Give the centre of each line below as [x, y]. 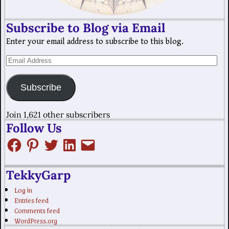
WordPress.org [36, 220]
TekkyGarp [38, 175]
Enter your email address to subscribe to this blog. [95, 41]
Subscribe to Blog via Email [86, 28]
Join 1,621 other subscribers [58, 114]
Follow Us [34, 128]
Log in [23, 189]
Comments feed [37, 210]
